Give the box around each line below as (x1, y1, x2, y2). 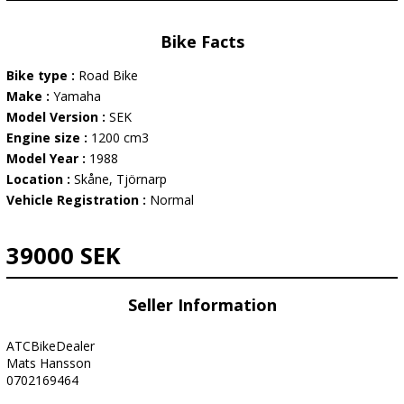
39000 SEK (6, 240, 121, 271)
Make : (6, 87, 53, 105)
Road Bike (78, 67, 138, 84)
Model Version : (6, 108, 109, 125)
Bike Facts (160, 31, 244, 52)
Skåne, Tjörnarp (74, 170, 167, 188)
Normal (150, 191, 194, 208)
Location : (6, 170, 74, 188)
